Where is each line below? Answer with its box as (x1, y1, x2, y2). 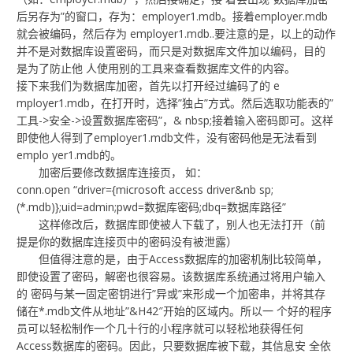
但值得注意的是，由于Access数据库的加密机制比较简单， (17, 251, 329, 267)
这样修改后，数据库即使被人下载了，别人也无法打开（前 (17, 217, 326, 232)
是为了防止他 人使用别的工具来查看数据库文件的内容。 (17, 61, 296, 76)
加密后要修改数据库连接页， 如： (17, 165, 208, 180)
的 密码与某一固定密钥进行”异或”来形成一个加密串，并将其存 (17, 286, 326, 302)
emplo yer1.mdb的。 (17, 147, 122, 163)
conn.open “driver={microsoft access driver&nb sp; (17, 182, 274, 198)
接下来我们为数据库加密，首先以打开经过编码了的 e (17, 78, 281, 94)
